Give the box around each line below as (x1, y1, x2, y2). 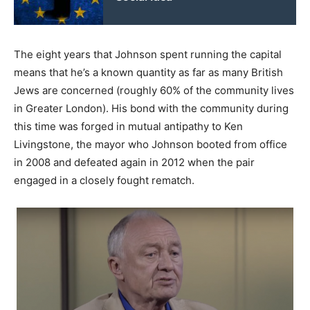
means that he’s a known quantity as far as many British (14, 65, 283, 79)
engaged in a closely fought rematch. (14, 173, 194, 187)
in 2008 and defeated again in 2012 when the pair (14, 155, 255, 169)
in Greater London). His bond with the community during (14, 101, 289, 115)
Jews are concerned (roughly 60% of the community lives (14, 83, 294, 97)
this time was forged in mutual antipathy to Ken (14, 119, 243, 133)
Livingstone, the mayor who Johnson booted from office (14, 137, 287, 151)
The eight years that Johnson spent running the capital (14, 47, 282, 61)
